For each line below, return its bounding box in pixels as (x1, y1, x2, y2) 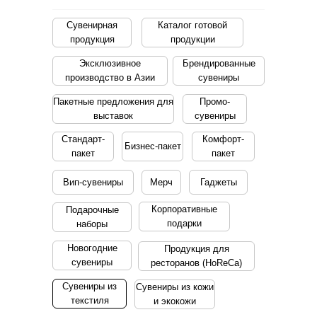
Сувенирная (67, 20, 117, 30)
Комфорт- (202, 134, 244, 144)
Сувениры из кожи (136, 282, 214, 292)
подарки (167, 218, 202, 229)
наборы (76, 219, 108, 229)
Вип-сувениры (63, 176, 123, 188)
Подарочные (65, 204, 119, 215)
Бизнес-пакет (124, 141, 181, 151)
